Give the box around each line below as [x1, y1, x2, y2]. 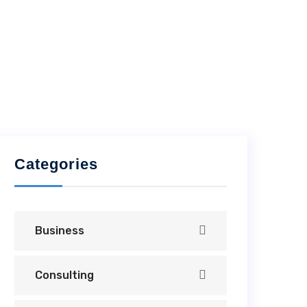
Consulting [35, 269, 94, 282]
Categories [14, 156, 98, 173]
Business [35, 224, 84, 237]
